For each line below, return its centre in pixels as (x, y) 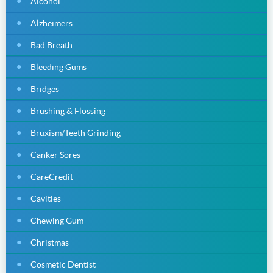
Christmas (50, 242)
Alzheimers (51, 23)
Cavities (46, 198)
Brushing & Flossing (68, 111)
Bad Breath (51, 45)
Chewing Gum (57, 220)
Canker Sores (55, 154)
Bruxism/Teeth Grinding (76, 133)
